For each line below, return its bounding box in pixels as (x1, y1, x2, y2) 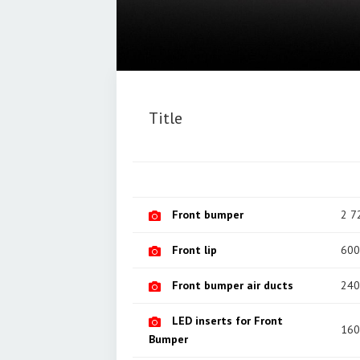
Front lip (172, 242, 217, 257)
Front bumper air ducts (172, 277, 293, 292)
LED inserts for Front (172, 313, 283, 328)
